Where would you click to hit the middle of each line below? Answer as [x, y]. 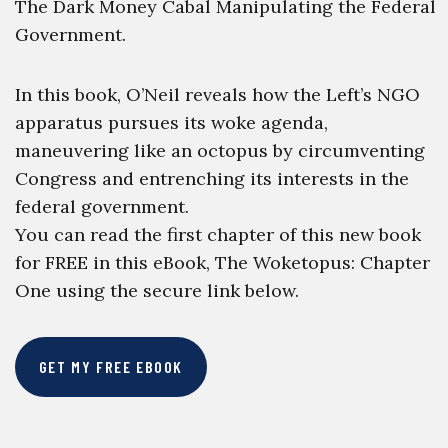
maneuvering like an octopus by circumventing [219, 150]
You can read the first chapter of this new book [217, 234]
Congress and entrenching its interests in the [211, 178]
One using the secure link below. [156, 290]
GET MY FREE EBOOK [111, 366]
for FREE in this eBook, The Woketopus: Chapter [222, 262]
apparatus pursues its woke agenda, [171, 122]
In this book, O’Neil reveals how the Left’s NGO [217, 94]
